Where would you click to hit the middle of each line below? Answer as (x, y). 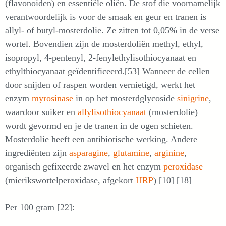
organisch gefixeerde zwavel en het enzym (84, 166)
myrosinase (54, 98)
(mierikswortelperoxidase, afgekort (70, 180)
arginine (169, 153)
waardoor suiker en (41, 112)
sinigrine (193, 98)
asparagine (89, 153)
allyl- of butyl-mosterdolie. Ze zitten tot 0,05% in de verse (112, 30)
